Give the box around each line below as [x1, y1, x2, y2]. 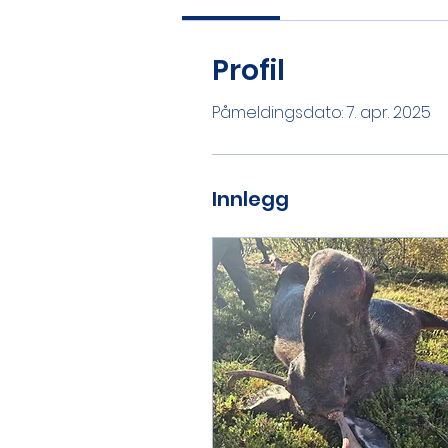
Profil [212, 51, 285, 91]
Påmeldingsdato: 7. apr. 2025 [212, 101, 431, 125]
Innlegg [212, 185, 289, 214]
